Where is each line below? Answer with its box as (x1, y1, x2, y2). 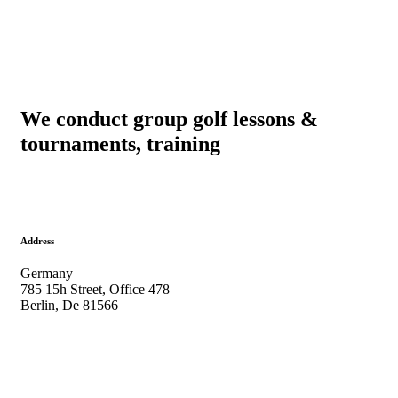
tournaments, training (20, 132, 220, 156)
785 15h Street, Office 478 (20, 282, 170, 298)
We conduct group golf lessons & (20, 107, 318, 131)
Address (20, 235, 54, 247)
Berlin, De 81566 (20, 298, 118, 314)
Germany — (20, 266, 91, 282)
